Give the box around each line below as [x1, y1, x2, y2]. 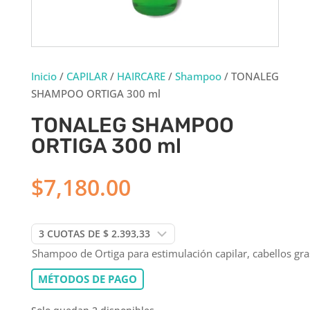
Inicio [30, 69, 57, 83]
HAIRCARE [116, 69, 165, 83]
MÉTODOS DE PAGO [37, 271, 137, 286]
